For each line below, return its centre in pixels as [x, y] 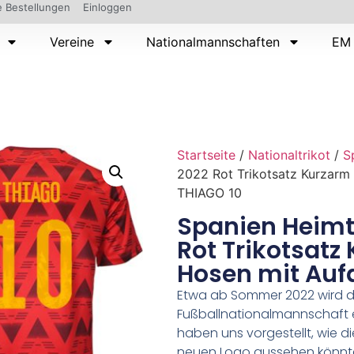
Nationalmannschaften [213, 42]
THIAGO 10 [209, 192]
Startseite [206, 154]
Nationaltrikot [289, 154]
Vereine [72, 42]
